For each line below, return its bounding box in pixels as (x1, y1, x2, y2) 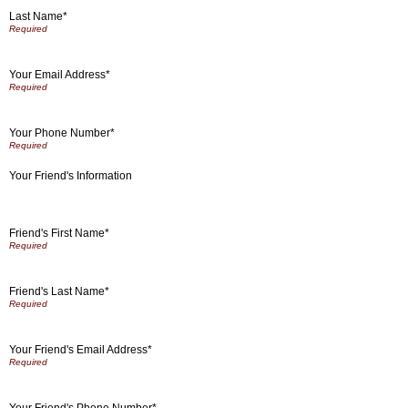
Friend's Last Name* (9, 284, 109, 298)
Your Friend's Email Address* (9, 342, 152, 356)
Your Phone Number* (9, 126, 115, 139)
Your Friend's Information (9, 169, 132, 182)
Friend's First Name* (9, 226, 109, 240)
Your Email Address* (9, 67, 110, 81)
